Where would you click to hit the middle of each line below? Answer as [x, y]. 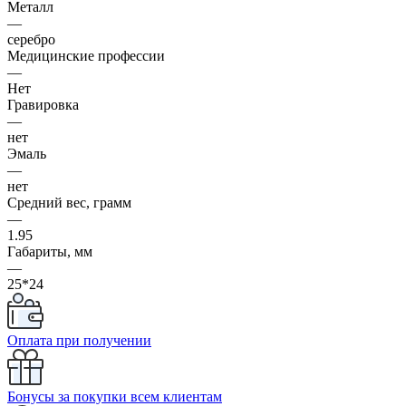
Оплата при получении [79, 340]
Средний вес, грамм [69, 202]
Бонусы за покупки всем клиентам [115, 396]
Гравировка [43, 104]
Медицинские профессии [86, 55]
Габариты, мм [50, 251]
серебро [31, 39]
